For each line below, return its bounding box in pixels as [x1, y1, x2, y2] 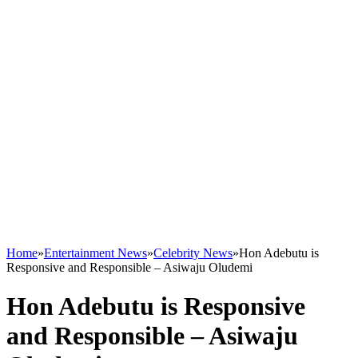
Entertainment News [44, 246, 147, 260]
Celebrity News [153, 246, 233, 260]
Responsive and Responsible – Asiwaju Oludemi [6, 261, 253, 274]
